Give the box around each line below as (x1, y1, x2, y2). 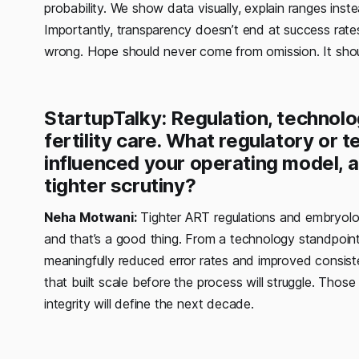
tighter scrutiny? (44, 173, 196, 197)
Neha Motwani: (44, 208, 137, 225)
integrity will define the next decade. (44, 295, 254, 312)
